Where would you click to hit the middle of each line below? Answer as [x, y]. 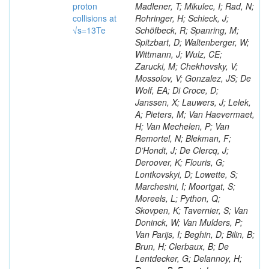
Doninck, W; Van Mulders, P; [189, 222]
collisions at [95, 18]
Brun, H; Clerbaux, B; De [182, 246]
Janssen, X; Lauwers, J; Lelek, [193, 102]
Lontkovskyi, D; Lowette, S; [186, 174]
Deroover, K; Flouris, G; [180, 162]
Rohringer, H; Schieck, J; [182, 18]
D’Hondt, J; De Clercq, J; [182, 150]
